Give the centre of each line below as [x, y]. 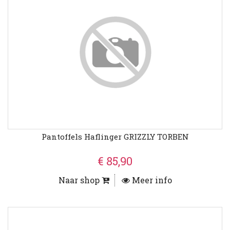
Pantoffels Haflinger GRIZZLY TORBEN [115, 137]
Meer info [151, 180]
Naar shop [80, 180]
